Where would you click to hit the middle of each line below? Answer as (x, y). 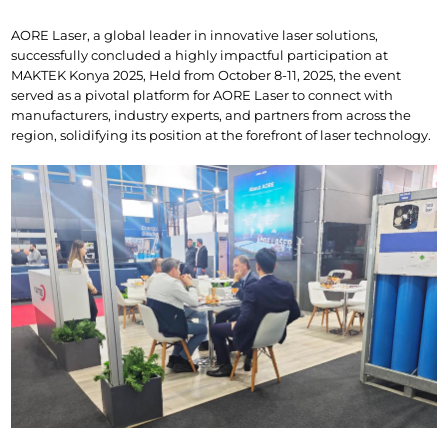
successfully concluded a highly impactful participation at (200, 55)
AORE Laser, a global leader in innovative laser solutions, (195, 35)
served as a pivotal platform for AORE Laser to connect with (202, 95)
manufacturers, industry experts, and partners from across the (211, 115)
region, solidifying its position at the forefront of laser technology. (221, 135)
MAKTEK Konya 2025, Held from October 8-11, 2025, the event (206, 75)
